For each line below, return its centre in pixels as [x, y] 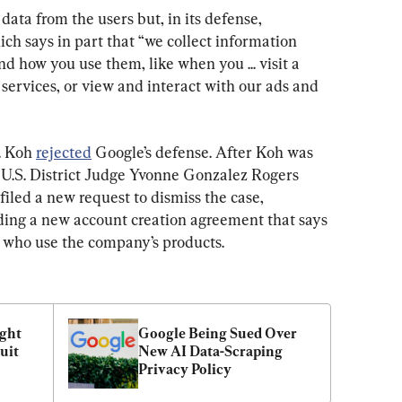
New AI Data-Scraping [210, 351]
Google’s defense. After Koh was [204, 152]
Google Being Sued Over [218, 333]
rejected [64, 152]
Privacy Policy [185, 369]
